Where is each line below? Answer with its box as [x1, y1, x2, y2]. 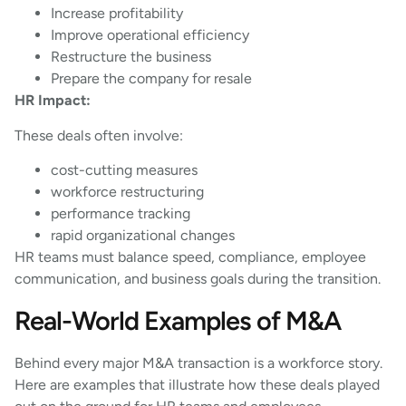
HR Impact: [14, 92, 91, 110]
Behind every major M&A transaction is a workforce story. [14, 353, 382, 372]
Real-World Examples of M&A [14, 304, 341, 336]
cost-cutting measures [51, 161, 198, 179]
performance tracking [51, 205, 190, 223]
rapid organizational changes [51, 227, 235, 245]
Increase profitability [51, 5, 183, 23]
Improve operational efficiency [51, 26, 249, 44]
